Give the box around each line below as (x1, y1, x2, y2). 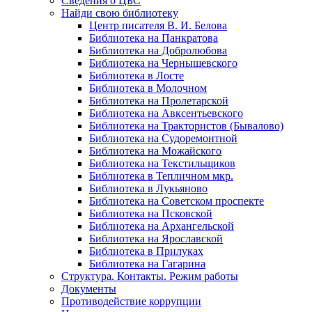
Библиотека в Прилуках (89, 245, 203, 258)
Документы (61, 283, 116, 295)
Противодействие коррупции (61, 295, 201, 308)
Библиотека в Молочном (89, 82, 207, 95)
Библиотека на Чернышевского (89, 57, 237, 70)
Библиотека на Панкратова (89, 32, 218, 45)
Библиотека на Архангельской (89, 220, 234, 233)
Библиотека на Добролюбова (89, 45, 227, 57)
